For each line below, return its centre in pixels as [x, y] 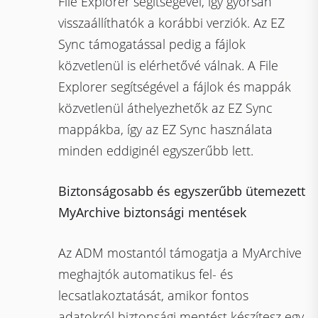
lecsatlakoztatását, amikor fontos [154, 295]
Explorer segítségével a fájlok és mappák [175, 87]
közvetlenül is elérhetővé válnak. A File [169, 65]
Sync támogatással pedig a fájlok [152, 44]
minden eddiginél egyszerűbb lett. [156, 150]
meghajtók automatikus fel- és [146, 274]
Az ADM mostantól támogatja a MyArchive [180, 253]
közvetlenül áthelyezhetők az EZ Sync [166, 108]
